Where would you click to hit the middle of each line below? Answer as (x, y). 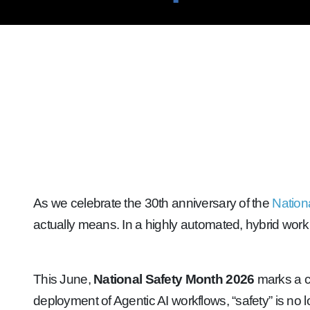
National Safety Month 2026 (174, 279)
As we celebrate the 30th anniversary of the (153, 203)
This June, (64, 279)
